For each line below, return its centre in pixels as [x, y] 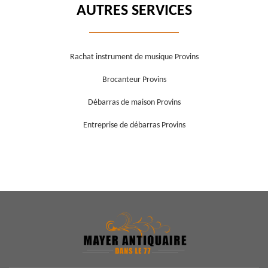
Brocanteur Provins [134, 80]
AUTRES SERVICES [134, 11]
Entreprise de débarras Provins [134, 126]
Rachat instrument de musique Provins [134, 57]
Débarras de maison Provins [134, 103]
